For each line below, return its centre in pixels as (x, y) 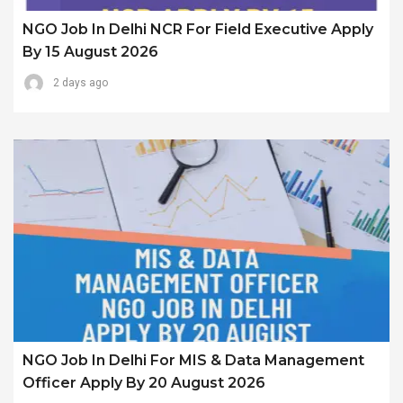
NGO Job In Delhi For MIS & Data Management (193, 360)
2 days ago (81, 83)
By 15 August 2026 (90, 52)
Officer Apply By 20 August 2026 (144, 382)
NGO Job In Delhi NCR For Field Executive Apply (198, 30)
